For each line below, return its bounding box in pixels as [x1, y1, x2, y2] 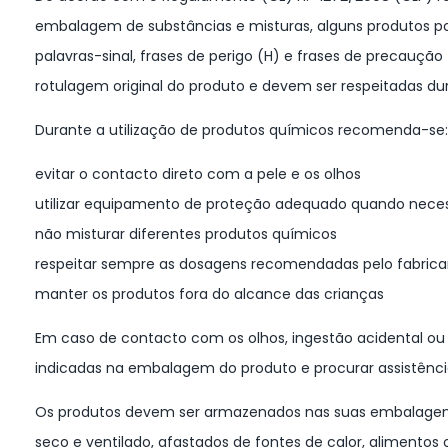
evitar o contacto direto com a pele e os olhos [35, 163, 361, 184]
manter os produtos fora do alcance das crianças [35, 283, 384, 304]
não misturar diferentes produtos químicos [35, 223, 337, 244]
